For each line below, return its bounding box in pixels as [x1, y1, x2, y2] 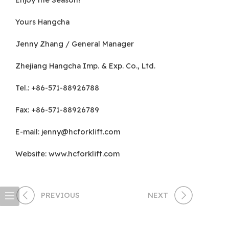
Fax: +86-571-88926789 [15, 105, 99, 115]
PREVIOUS [41, 190, 80, 200]
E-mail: [15, 127, 41, 137]
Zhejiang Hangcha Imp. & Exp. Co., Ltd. [15, 61, 155, 71]
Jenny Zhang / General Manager [15, 39, 134, 49]
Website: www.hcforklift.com [15, 149, 120, 159]
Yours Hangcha [15, 17, 70, 27]
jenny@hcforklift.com [41, 127, 120, 137]
